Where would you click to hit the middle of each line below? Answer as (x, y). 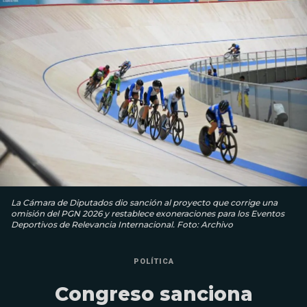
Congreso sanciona (153, 294)
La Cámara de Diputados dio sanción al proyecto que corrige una (144, 202)
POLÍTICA (153, 261)
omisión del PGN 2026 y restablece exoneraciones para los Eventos (148, 213)
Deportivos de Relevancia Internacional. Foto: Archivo (122, 224)
